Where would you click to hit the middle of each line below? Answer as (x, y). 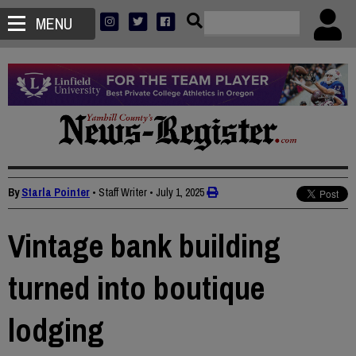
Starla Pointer (56, 193)
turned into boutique (136, 288)
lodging (56, 331)
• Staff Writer (120, 193)
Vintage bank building (144, 246)
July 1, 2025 (180, 193)
